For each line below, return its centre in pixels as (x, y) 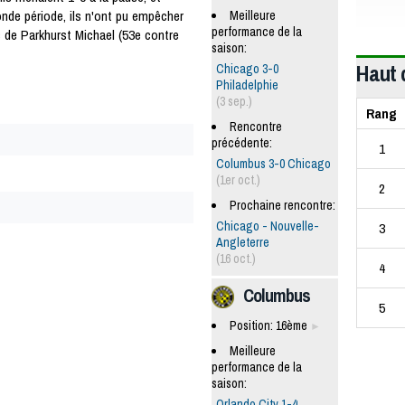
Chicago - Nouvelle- (268, 226)
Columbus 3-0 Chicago (273, 163)
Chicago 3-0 (247, 68)
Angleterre (243, 242)
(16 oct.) (236, 258)
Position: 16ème (269, 325)
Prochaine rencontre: (282, 205)
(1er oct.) (238, 179)
